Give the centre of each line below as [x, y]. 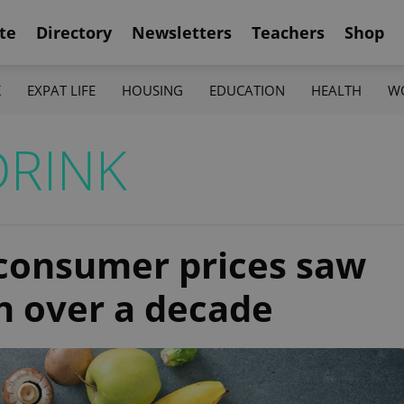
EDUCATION [248, 90]
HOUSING [152, 90]
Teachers [288, 32]
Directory [74, 32]
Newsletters [182, 32]
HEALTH [337, 90]
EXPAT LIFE [61, 90]
